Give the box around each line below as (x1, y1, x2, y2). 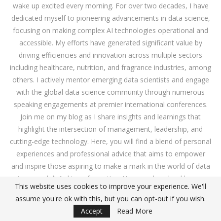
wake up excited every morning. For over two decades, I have (12, 1, 209, 11)
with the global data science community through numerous (16, 87, 205, 97)
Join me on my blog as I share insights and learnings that (20, 112, 201, 122)
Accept (81, 206, 103, 216)
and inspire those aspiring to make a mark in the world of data (11, 161, 210, 171)
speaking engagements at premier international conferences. (13, 100, 208, 110)
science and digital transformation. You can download (11, 174, 184, 184)
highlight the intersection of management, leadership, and (18, 124, 203, 134)
